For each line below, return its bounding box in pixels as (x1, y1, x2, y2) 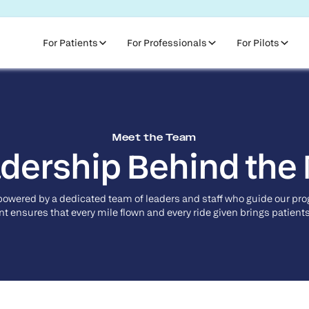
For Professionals (127, 37, 208, 49)
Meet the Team (112, 132, 197, 144)
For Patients (42, 37, 98, 49)
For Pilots (237, 37, 280, 49)
